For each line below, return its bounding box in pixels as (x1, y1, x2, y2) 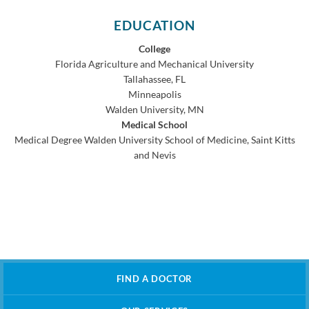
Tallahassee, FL (123, 73, 186, 86)
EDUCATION (113, 17, 196, 34)
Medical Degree (14, 134, 82, 146)
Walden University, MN (105, 103, 204, 116)
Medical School (121, 119, 188, 131)
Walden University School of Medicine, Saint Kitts (83, 134, 295, 146)
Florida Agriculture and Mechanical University (55, 58, 254, 70)
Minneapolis (128, 88, 181, 101)
